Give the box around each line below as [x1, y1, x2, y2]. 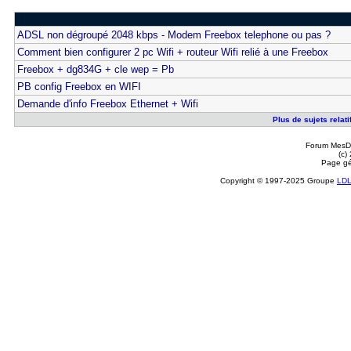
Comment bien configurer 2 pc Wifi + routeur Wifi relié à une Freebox [16, 46, 328, 58]
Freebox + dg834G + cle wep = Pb [16, 63, 174, 75]
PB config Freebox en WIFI [16, 81, 141, 92]
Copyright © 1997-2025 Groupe [220, 176, 337, 185]
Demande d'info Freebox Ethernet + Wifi [16, 98, 198, 110]
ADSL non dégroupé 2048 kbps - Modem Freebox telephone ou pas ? [16, 29, 331, 41]
